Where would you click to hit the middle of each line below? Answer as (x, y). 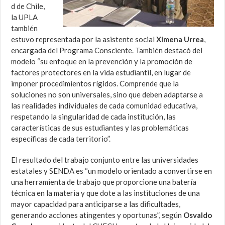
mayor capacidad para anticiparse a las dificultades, (96, 204)
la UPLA (25, 17)
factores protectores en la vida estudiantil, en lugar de (101, 73)
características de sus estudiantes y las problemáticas (100, 128)
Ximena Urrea (180, 39)
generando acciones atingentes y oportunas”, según (97, 215)
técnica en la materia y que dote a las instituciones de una (106, 193)
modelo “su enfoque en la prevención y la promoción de (102, 62)
